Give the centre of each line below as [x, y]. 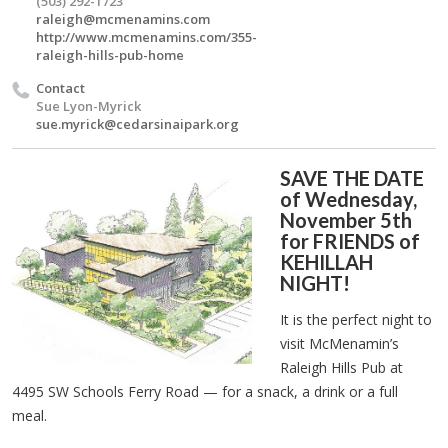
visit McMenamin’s [339, 343]
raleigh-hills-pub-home [110, 55]
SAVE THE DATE [352, 178]
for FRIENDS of [350, 241]
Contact [60, 88]
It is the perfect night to [356, 319]
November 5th [346, 220]
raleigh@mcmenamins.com [123, 19]
